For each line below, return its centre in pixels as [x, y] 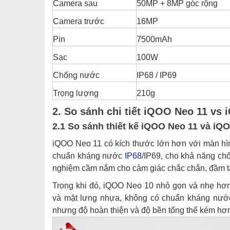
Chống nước [76, 75]
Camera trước [79, 21]
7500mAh [154, 39]
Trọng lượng [76, 93]
